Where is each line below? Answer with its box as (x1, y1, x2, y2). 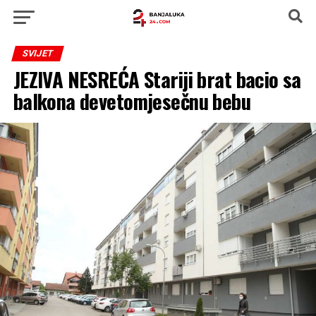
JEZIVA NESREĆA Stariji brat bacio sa (13, 64, 301, 94)
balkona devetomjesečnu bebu (13, 86, 251, 116)
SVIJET (20, 48, 54, 59)
